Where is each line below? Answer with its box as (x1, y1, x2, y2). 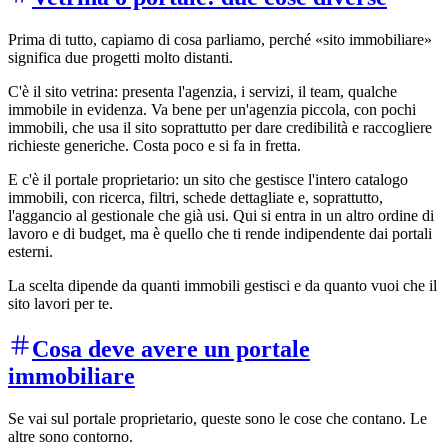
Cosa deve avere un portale (32, 336, 310, 363)
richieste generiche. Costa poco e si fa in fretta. (8, 137, 301, 155)
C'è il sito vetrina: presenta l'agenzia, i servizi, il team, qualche (8, 83, 397, 101)
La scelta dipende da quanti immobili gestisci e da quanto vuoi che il (8, 277, 437, 295)
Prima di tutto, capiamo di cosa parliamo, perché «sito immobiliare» (8, 31, 432, 49)
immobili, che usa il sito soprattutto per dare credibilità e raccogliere (8, 119, 432, 137)
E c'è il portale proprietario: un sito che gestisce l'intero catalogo (8, 171, 408, 189)
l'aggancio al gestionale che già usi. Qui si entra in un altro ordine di (8, 207, 434, 225)
